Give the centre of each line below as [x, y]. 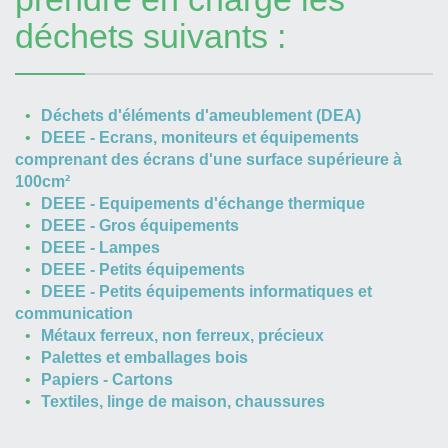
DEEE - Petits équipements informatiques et [206, 291]
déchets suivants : [150, 36]
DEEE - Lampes [100, 247]
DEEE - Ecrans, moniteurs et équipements [200, 137]
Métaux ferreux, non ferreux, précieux [182, 335]
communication [74, 313]
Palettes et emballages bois [144, 357]
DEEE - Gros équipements [140, 225]
